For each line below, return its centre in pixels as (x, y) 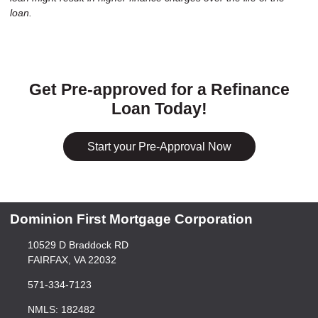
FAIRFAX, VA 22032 (72, 260)
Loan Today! (159, 109)
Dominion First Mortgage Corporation (131, 219)
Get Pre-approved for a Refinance (159, 90)
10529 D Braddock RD (78, 245)
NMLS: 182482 (61, 310)
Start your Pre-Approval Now (159, 146)
